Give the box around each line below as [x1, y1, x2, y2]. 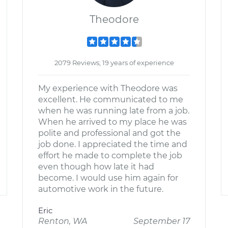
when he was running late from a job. [38, 106, 189, 116]
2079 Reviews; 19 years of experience [54, 59, 174, 67]
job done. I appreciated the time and [38, 139, 187, 149]
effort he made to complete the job [38, 151, 182, 160]
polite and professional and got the [38, 128, 181, 138]
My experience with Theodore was [38, 83, 178, 93]
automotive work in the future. [38, 184, 163, 194]
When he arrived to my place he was [38, 117, 187, 127]
